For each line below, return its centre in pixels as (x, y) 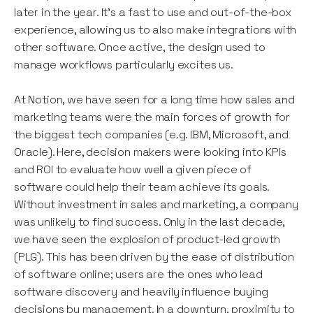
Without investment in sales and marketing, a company (156, 205)
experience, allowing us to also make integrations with (155, 30)
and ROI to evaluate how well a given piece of (133, 170)
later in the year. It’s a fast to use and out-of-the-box (153, 13)
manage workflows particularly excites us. (124, 65)
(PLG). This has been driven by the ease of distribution (154, 257)
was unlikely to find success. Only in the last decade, (150, 222)
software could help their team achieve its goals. (142, 187)
